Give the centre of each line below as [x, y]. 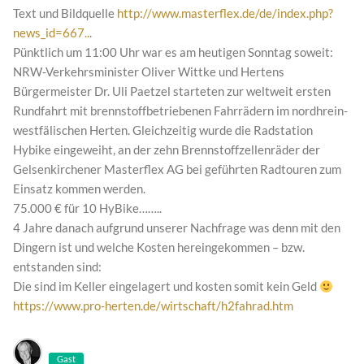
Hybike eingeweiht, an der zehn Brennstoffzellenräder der [167, 150]
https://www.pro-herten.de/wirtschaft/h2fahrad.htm [153, 306]
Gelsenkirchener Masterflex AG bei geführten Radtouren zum [177, 169]
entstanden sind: [57, 267]
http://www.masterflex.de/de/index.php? [225, 13]
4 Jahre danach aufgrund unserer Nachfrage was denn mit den [177, 228]
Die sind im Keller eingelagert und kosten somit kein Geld [166, 286]
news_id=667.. [51, 33]
